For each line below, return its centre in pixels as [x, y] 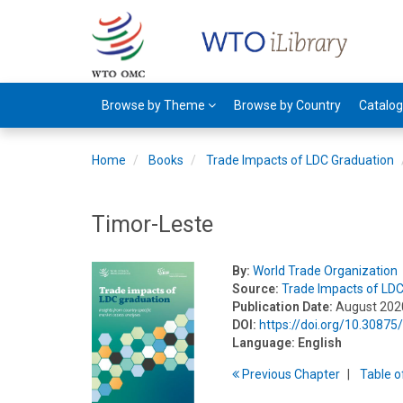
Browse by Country [287, 105]
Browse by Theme [155, 105]
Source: [256, 289]
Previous [267, 374]
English [320, 343]
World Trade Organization [326, 271]
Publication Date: [283, 307]
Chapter [318, 374]
